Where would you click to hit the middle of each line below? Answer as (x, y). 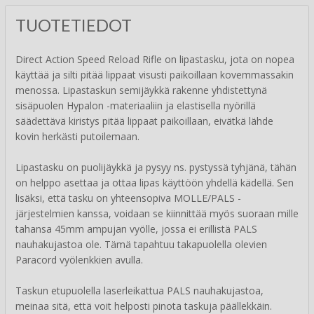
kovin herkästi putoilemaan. (77, 137)
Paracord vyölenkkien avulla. (79, 260)
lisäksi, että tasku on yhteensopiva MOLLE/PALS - (128, 198)
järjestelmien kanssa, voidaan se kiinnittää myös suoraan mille (157, 214)
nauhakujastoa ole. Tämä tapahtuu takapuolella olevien (141, 245)
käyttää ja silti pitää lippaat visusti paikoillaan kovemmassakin (155, 75)
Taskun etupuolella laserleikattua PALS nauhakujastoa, (139, 291)
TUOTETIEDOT (74, 26)
